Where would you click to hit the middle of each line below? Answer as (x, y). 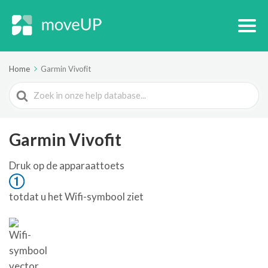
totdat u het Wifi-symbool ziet (76, 196)
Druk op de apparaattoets (67, 165)
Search (24, 89)
